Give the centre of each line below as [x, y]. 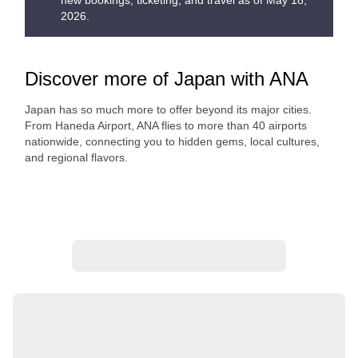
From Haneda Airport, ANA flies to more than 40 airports [166, 125]
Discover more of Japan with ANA [167, 79]
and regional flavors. [76, 157]
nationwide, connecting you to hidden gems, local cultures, [172, 141]
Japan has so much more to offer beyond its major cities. [168, 109]
